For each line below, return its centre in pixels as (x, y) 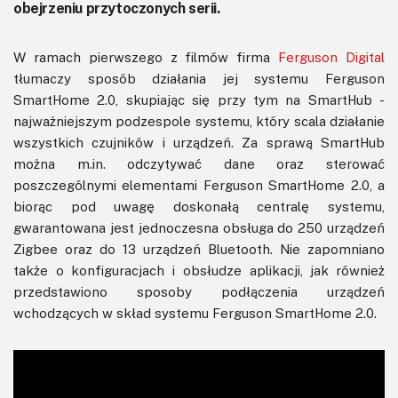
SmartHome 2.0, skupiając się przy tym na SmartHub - (199, 100)
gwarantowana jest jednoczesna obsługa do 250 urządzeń (199, 228)
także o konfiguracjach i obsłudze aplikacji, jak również (199, 271)
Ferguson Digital (332, 57)
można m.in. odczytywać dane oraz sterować (199, 164)
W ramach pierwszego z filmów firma (146, 57)
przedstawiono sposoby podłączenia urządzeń (199, 292)
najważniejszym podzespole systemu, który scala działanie (199, 121)
